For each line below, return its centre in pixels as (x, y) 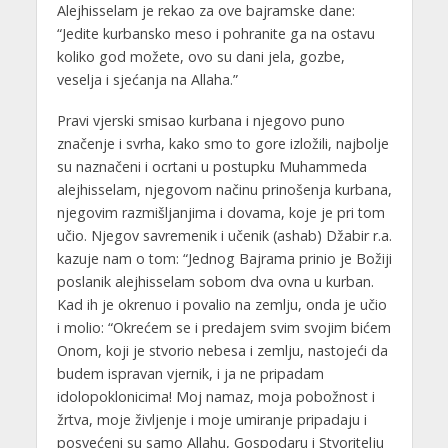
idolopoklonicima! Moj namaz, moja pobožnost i (215, 397)
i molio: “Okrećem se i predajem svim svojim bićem (223, 328)
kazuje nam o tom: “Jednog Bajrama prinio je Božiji (224, 259)
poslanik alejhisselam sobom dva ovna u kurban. (215, 282)
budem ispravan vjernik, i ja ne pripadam (190, 374)
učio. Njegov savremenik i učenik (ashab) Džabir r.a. (224, 236)
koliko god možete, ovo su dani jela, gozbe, (200, 57)
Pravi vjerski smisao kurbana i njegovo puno (200, 121)
